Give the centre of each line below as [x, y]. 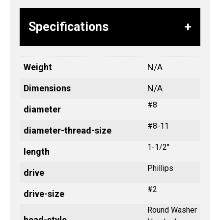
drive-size [44, 194]
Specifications [69, 27]
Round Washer [172, 210]
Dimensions [47, 88]
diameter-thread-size [68, 131]
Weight [38, 67]
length [37, 152]
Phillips [160, 168]
